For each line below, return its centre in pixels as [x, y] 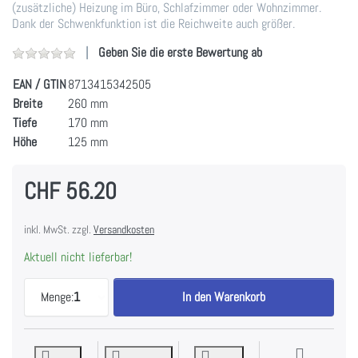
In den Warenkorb [224, 296]
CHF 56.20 [70, 191]
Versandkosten [124, 229]
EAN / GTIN [40, 84]
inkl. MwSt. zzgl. [59, 229]
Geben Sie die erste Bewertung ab [180, 52]
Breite [28, 103]
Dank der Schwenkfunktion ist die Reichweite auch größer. [153, 23]
